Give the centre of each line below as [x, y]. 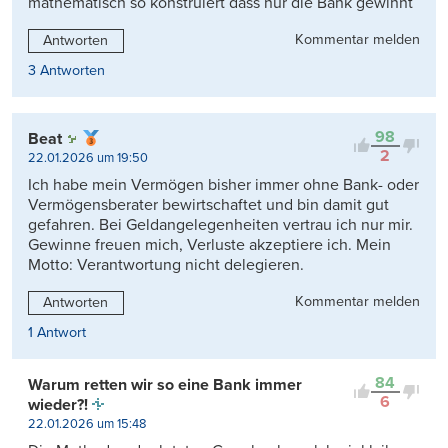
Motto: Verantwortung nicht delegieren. [166, 264]
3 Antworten [66, 70]
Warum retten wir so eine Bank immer [165, 384]
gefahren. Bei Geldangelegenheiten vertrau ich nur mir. [220, 224]
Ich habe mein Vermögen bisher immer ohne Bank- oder [223, 184]
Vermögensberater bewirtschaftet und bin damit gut [208, 204]
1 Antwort [57, 332]
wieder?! [58, 404]
